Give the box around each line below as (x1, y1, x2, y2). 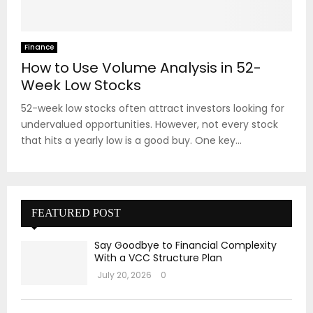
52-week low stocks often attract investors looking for (21, 101, 284, 115)
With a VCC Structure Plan (94, 250, 222, 265)
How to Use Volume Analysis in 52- (21, 57, 261, 78)
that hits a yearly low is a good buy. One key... (21, 133, 242, 147)
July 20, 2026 (97, 268, 152, 281)
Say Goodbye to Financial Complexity (94, 238, 277, 252)
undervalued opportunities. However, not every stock (21, 117, 278, 131)
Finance (24, 41, 54, 52)
